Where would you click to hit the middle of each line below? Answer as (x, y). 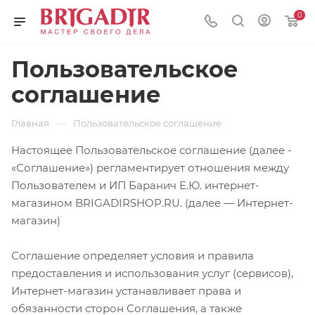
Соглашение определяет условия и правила (133, 255)
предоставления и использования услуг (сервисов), (152, 273)
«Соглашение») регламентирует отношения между (150, 168)
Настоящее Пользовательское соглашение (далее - (152, 150)
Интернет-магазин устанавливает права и (126, 290)
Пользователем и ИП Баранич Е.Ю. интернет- (135, 185)
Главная (30, 123)
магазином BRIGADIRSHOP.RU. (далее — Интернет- (152, 203)
